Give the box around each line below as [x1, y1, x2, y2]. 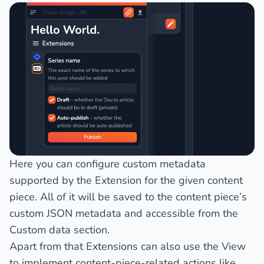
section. [71, 222, 110, 237]
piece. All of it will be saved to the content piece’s [9, 189, 247, 204]
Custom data [9, 222, 71, 237]
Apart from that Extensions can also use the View [9, 239, 246, 253]
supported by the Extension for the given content [9, 173, 243, 187]
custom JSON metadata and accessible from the [9, 206, 238, 220]
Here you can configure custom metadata [9, 156, 206, 171]
